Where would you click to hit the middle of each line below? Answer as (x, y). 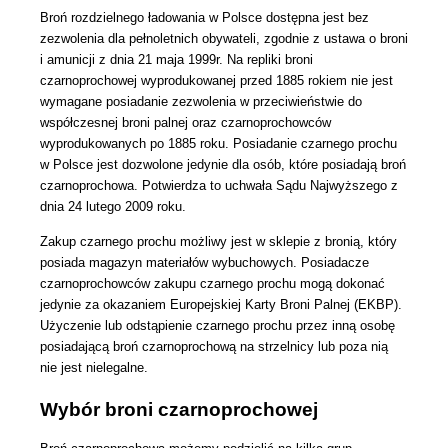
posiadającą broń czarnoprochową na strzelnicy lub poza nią (214, 347)
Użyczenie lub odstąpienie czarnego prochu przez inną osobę (217, 326)
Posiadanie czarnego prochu (315, 144)
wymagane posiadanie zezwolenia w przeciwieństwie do (201, 102)
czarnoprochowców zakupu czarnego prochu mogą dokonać (212, 284)
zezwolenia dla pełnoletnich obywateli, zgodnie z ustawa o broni (224, 39)
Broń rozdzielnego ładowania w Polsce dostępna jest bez (204, 18)
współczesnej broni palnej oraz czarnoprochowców (185, 123)
